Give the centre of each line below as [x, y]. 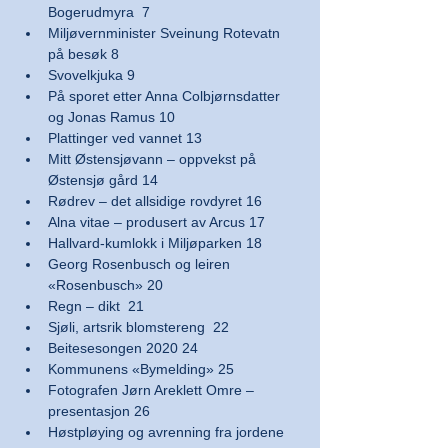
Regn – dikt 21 [96, 306]
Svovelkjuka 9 [91, 75]
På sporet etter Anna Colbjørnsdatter [166, 96]
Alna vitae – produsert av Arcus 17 [156, 222]
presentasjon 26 [99, 411]
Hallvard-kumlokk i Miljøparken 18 [155, 243]
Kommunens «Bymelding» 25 [141, 369]
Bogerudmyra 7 [99, 12]
